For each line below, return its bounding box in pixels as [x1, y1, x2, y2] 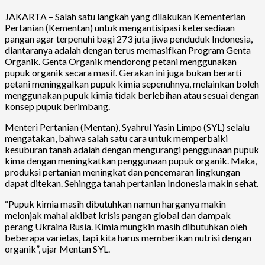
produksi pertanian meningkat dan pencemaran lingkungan [5, 166, 240, 177]
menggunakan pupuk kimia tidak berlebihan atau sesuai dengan [5, 89, 259, 101]
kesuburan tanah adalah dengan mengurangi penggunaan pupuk [5, 143, 259, 155]
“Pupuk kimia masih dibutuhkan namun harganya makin [5, 198, 226, 209]
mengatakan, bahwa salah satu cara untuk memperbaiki [5, 132, 228, 144]
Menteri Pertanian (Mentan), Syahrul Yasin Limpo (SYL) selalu [5, 121, 250, 132]
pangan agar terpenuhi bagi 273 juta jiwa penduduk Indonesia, [5, 33, 253, 44]
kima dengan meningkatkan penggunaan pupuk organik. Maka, [5, 154, 257, 166]
